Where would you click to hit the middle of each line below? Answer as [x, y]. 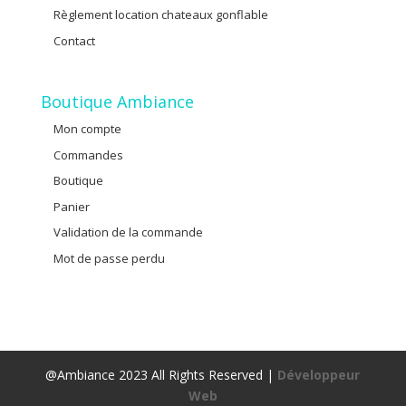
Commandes [88, 155]
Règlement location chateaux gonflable [160, 15]
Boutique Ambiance [117, 102]
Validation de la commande [128, 232]
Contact [74, 40]
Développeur [319, 374]
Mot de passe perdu [109, 258]
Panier [71, 206]
